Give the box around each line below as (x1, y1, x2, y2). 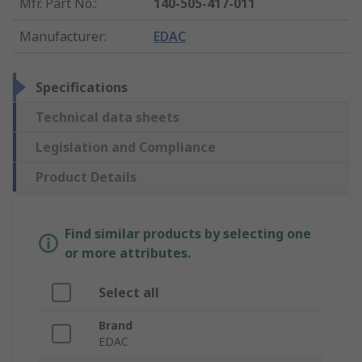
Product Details (36, 168, 137, 187)
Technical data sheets (36, 108, 179, 127)
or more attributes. (65, 244, 191, 263)
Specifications (36, 78, 128, 97)
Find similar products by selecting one (65, 225, 311, 243)
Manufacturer (19, 27, 104, 46)
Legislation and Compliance (36, 138, 216, 157)
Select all (99, 284, 159, 302)
